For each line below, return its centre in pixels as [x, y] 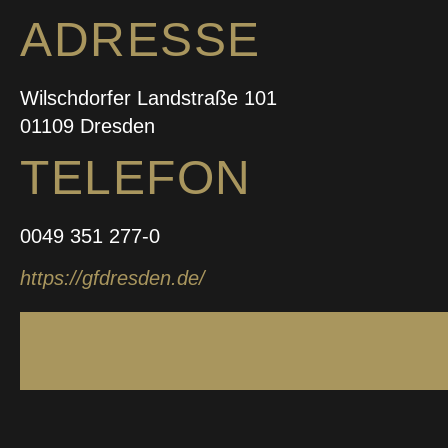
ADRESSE [140, 39]
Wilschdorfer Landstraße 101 [148, 97]
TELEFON [136, 177]
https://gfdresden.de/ [112, 278]
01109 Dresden [87, 125]
